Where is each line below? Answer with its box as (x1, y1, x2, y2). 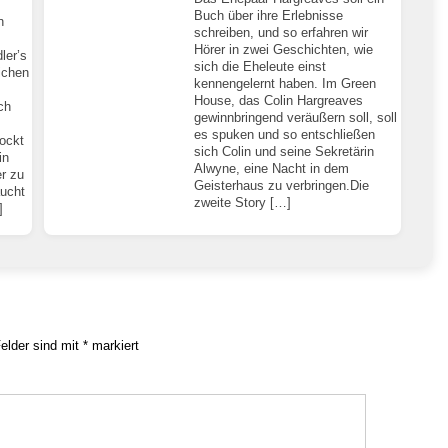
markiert (88, 337, 139, 353)
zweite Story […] (194, 194, 292, 210)
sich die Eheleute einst (194, 58, 327, 74)
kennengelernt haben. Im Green (194, 75, 377, 91)
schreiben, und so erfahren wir (194, 24, 369, 40)
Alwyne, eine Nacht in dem (194, 160, 350, 176)
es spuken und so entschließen (194, 126, 376, 142)
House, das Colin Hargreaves (194, 92, 364, 108)
